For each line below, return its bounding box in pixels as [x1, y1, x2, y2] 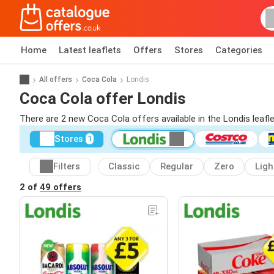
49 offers [40, 181, 81, 193]
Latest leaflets [59, 45, 121, 56]
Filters [53, 161, 80, 172]
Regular [160, 161, 193, 172]
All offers [39, 75, 72, 84]
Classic [108, 161, 139, 172]
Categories [215, 45, 262, 56]
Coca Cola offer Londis [20, 89, 186, 108]
